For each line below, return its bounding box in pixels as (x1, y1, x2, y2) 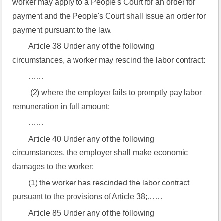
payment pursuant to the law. (12, 26, 112, 34)
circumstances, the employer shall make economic (12, 148, 188, 157)
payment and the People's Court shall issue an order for (12, 12, 206, 20)
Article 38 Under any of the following (28, 42, 155, 50)
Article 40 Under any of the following (28, 135, 155, 143)
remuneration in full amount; (12, 102, 110, 110)
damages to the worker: (12, 162, 94, 171)
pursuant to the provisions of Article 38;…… (12, 192, 163, 201)
